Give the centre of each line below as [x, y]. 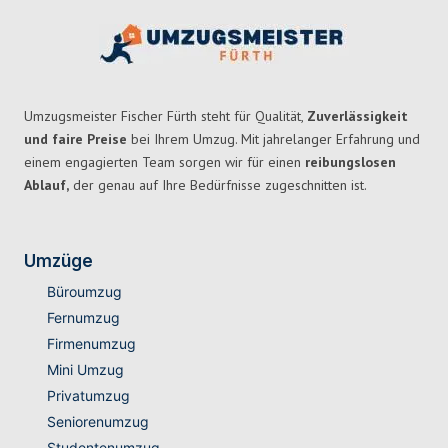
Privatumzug [88, 396]
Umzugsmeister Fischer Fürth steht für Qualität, [165, 116]
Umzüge [58, 261]
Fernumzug [83, 318]
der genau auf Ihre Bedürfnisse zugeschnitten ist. [218, 185]
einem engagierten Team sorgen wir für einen [164, 162]
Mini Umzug [85, 370]
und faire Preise [75, 139]
